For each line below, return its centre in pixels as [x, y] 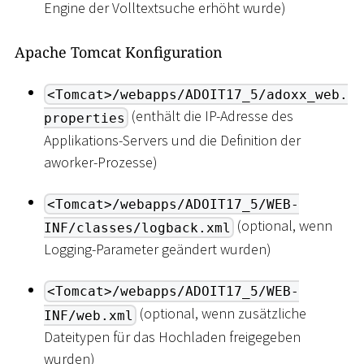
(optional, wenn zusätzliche [221, 314]
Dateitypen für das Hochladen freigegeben [172, 337]
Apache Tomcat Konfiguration [119, 52]
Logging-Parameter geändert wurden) [158, 249]
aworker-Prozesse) [101, 162]
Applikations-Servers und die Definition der [172, 140]
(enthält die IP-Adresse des [210, 116]
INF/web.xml [89, 315]
